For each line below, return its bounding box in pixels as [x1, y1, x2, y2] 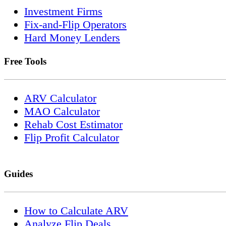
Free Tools [4, 55, 46, 67]
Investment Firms [24, 5, 102, 18]
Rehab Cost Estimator [24, 118, 123, 131]
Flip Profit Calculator [24, 131, 119, 144]
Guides [4, 168, 33, 179]
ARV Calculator [24, 91, 96, 104]
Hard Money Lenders [24, 31, 120, 44]
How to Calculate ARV [24, 204, 128, 217]
